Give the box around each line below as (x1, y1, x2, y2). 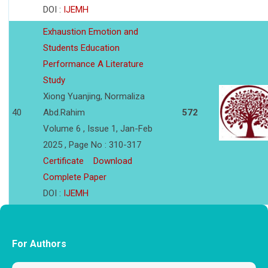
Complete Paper (43, 172, 106, 183)
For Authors (12, 238, 66, 250)
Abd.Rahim (43, 107, 85, 118)
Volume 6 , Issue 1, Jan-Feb (43, 123, 153, 135)
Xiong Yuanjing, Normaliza (43, 91, 145, 102)
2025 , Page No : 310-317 (43, 139, 141, 151)
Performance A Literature (43, 59, 144, 70)
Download (93, 156, 132, 167)
